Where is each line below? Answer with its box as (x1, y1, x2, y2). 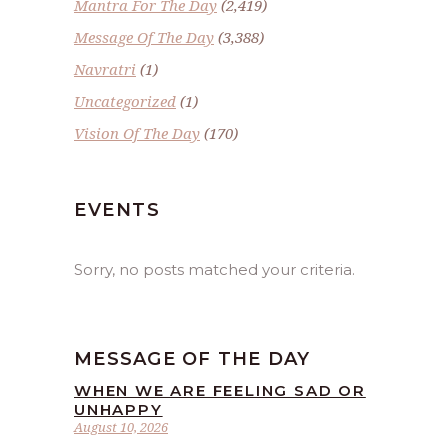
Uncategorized (74, 91, 176, 111)
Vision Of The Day (74, 123, 200, 143)
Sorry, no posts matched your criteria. (74, 260, 355, 279)
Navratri (74, 59, 136, 79)
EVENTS (74, 199, 161, 221)
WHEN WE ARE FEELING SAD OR (74, 381, 366, 400)
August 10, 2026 (74, 418, 168, 436)
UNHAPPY (74, 400, 163, 419)
